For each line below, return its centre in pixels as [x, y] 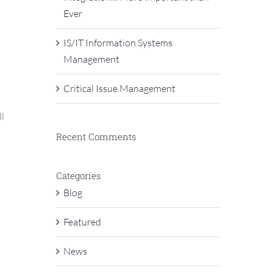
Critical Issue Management [119, 88]
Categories [78, 175]
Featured [82, 222]
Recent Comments [96, 136]
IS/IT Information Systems [118, 43]
